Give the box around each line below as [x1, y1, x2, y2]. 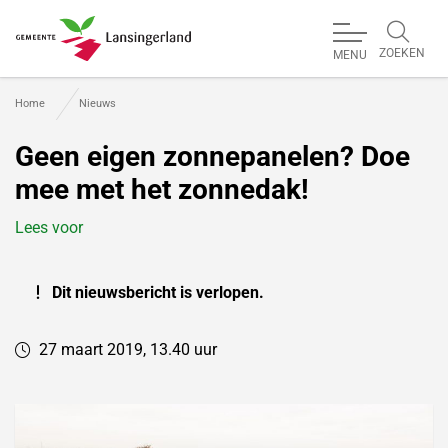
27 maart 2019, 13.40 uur [39, 340, 217, 360]
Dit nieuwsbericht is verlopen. [48, 283, 264, 303]
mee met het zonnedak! [15, 173, 309, 207]
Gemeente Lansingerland [16, 61, 220, 83]
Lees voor [15, 218, 83, 238]
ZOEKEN [379, 46, 425, 60]
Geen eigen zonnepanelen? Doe [15, 140, 410, 174]
